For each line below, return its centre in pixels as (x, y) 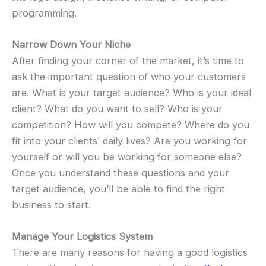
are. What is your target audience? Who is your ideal (132, 93)
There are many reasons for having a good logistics (130, 253)
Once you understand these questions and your (121, 173)
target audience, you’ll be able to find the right (118, 189)
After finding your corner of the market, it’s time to (128, 61)
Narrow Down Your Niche (71, 45)
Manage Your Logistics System (82, 237)
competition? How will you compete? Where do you (131, 125)
